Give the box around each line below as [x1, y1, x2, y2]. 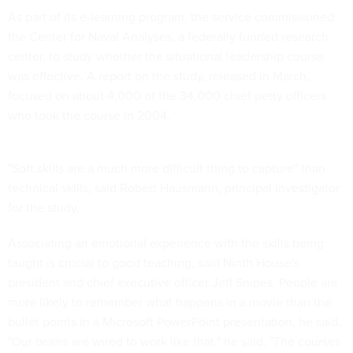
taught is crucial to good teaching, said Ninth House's [8, 254, 299, 272]
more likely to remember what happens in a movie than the [8, 293, 332, 311]
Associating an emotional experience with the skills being [8, 234, 324, 252]
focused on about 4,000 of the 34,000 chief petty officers [8, 87, 326, 105]
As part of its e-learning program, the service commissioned [8, 8, 334, 26]
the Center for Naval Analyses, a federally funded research [8, 28, 329, 46]
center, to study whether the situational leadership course [8, 47, 324, 65]
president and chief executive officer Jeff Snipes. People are [8, 273, 338, 292]
